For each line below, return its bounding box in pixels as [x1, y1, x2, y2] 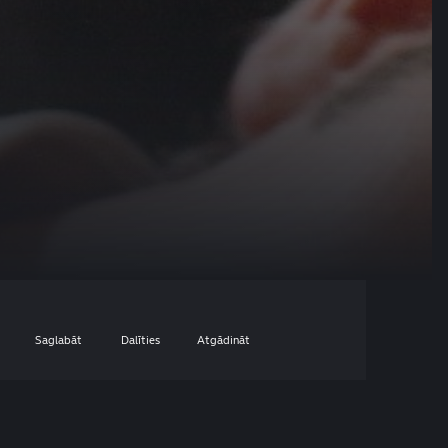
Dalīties [121, 332, 161, 347]
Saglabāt [35, 332, 83, 347]
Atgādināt [196, 332, 250, 347]
